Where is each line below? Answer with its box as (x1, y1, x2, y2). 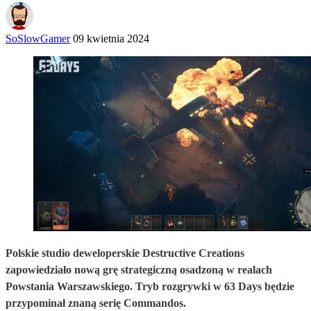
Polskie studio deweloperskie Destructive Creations (6, 246, 244, 259)
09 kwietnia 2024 (73, 32, 149, 44)
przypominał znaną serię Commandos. (6, 296, 186, 309)
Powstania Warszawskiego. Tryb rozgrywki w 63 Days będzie (6, 280, 294, 292)
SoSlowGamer (6, 32, 70, 44)
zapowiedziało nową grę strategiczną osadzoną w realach (6, 263, 272, 276)
